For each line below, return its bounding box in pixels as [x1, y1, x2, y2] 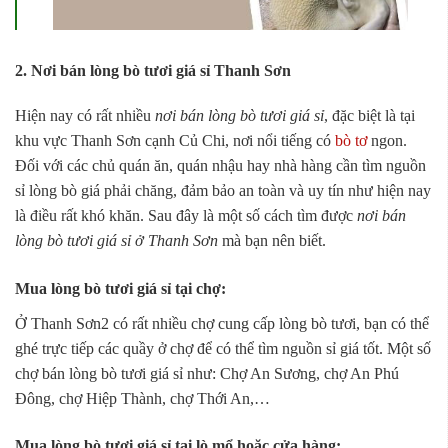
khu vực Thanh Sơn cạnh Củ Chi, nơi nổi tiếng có [15, 131, 335, 149]
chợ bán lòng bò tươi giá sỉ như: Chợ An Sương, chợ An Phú [15, 364, 399, 382]
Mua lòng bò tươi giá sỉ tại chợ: [15, 279, 226, 297]
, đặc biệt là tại [324, 106, 415, 124]
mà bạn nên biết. [218, 231, 326, 249]
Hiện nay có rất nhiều [15, 106, 155, 124]
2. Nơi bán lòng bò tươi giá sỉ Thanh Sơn [15, 61, 291, 79]
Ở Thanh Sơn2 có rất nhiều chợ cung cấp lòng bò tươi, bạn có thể [15, 314, 429, 332]
